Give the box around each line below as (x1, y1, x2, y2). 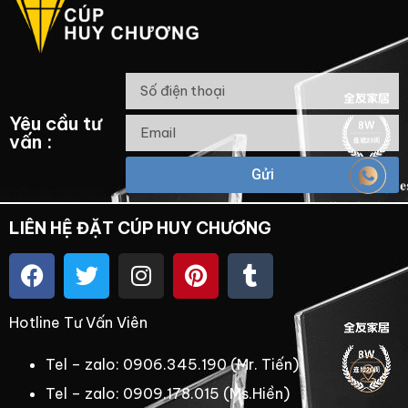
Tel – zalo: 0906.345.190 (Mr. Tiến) (46, 354, 299, 373)
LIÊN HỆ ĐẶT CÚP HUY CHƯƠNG (9, 217, 271, 239)
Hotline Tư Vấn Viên (9, 312, 148, 331)
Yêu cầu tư (9, 111, 102, 135)
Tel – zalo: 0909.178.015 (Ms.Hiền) (46, 383, 290, 403)
